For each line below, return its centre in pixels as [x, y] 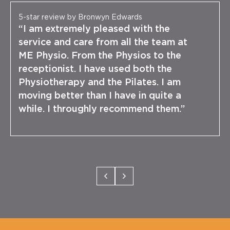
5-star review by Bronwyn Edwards [80, 18]
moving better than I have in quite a [100, 96]
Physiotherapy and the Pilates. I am [100, 83]
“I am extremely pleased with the [94, 30]
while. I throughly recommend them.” [102, 110]
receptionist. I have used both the [95, 70]
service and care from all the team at [103, 43]
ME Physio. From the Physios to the [100, 56]
